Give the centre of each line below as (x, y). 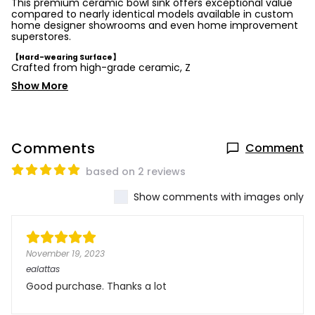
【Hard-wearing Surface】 (66, 57)
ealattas (43, 269)
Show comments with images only (219, 197)
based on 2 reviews (136, 172)
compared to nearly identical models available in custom (152, 14)
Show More (40, 86)
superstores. (41, 37)
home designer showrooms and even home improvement (155, 25)
